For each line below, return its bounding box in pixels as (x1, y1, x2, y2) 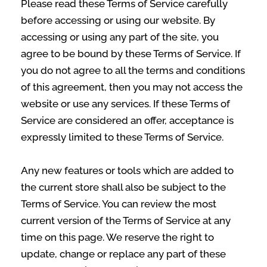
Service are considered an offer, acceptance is (21, 114, 234, 126)
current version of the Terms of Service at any (21, 215, 231, 226)
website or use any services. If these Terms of (21, 98, 230, 110)
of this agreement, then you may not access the (21, 81, 243, 93)
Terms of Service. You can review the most (21, 198, 216, 210)
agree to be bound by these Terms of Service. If (21, 48, 241, 60)
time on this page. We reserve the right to (21, 231, 214, 243)
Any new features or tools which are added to (21, 164, 234, 176)
